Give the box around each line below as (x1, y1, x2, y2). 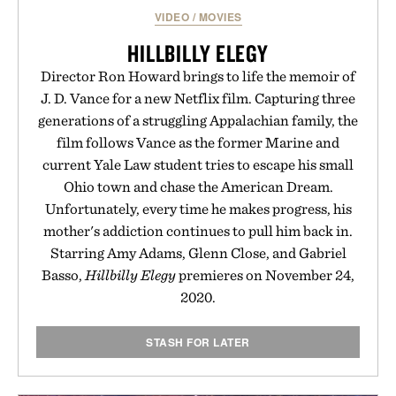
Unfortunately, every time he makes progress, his (44, 199, 352, 217)
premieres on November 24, (176, 265, 354, 284)
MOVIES (198, 8, 242, 25)
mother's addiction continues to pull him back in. (43, 221, 353, 240)
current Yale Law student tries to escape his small (42, 155, 354, 173)
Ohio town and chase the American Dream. (63, 177, 333, 195)
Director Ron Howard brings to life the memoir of (41, 66, 355, 85)
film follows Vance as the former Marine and (57, 133, 339, 151)
